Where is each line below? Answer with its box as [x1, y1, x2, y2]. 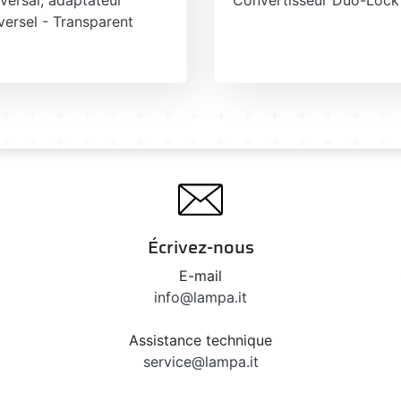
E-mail [179, 266, 222, 285]
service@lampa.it [142, 352, 259, 371]
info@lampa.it [154, 287, 247, 306]
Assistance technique [129, 330, 272, 349]
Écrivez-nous [147, 232, 254, 261]
